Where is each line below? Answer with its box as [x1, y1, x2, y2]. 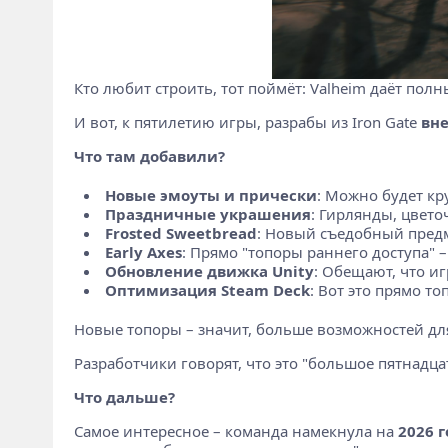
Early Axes [104, 241, 182, 262]
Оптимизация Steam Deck [104, 279, 310, 300]
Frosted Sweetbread [104, 222, 257, 243]
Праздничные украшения [104, 203, 311, 224]
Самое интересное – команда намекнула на [73, 420, 398, 441]
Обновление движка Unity [104, 260, 314, 281]
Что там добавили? [73, 145, 225, 166]
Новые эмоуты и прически [104, 184, 317, 205]
